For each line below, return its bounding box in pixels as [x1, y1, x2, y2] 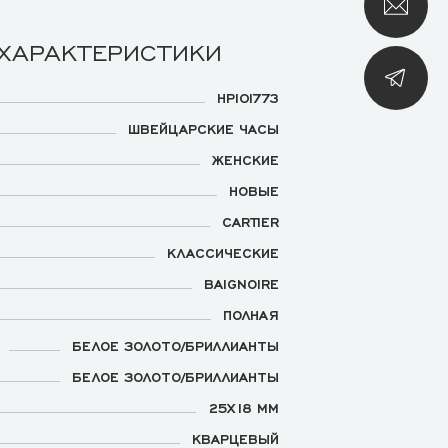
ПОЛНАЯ [223, 306, 279, 322]
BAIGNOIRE [204, 275, 279, 291]
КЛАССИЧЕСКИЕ [167, 244, 279, 260]
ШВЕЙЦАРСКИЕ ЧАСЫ [128, 120, 279, 136]
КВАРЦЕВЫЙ [192, 430, 279, 446]
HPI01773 [217, 89, 279, 105]
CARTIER [222, 213, 279, 229]
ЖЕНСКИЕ [212, 151, 279, 167]
